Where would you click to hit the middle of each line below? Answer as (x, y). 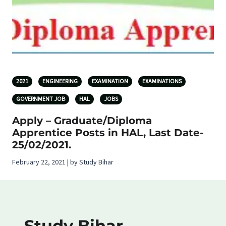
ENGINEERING (60, 81)
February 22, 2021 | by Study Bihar (63, 162)
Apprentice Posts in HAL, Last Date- (108, 133)
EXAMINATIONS (162, 81)
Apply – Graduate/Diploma (82, 121)
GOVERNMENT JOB (41, 99)
